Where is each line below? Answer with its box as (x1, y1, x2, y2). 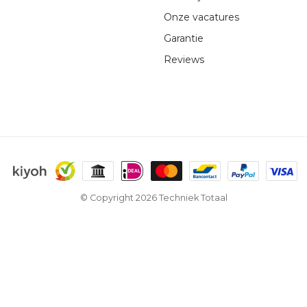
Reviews (164, 53, 204, 66)
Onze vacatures (164, 10, 239, 23)
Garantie (164, 32, 204, 45)
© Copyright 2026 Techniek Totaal (79, 192, 228, 203)
